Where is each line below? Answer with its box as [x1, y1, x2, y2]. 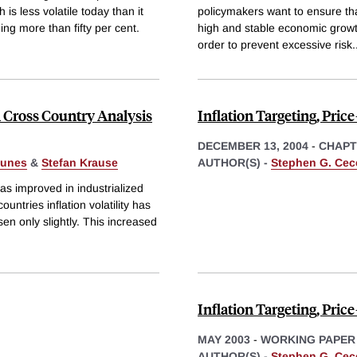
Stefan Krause [41, 155, 118, 169]
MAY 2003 [198, 332, 250, 346]
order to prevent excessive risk [198, 37, 352, 51]
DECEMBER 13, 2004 [198, 139, 308, 152]
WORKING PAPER [261, 332, 355, 346]
